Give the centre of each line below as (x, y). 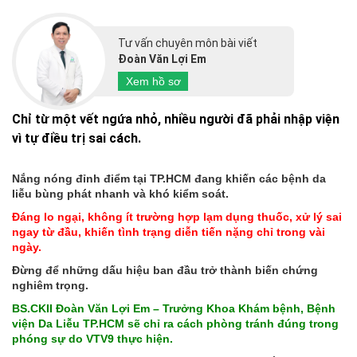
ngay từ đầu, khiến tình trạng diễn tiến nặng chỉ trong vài (169, 232)
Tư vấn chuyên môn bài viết (188, 43)
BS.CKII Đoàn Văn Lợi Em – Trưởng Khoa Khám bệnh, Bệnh (174, 308)
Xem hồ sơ (153, 81)
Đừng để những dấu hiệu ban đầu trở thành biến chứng (165, 270)
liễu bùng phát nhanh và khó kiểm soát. (120, 194)
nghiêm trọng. (50, 285)
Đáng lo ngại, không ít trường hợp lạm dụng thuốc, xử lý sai (177, 217)
